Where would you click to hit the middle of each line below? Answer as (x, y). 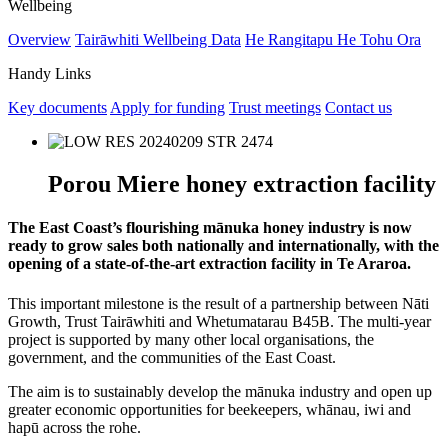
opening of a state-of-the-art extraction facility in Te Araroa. (209, 264)
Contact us (358, 108)
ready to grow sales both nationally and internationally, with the (223, 246)
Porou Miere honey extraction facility (242, 183)
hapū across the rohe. (74, 427)
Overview (39, 40)
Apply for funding (167, 108)
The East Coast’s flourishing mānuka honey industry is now (210, 228)
